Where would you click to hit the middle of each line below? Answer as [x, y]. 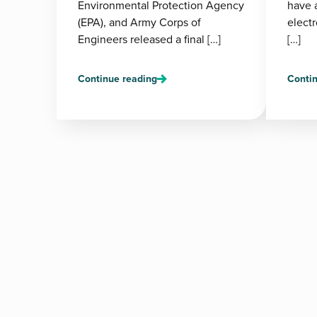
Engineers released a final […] [149, 39]
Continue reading [117, 79]
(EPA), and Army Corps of [139, 22]
